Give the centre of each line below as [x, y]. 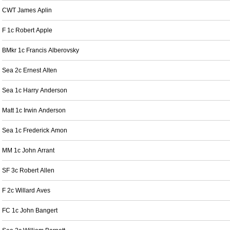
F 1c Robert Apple [27, 30]
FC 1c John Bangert [30, 210]
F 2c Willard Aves [26, 190]
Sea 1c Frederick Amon [35, 130]
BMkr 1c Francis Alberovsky [41, 50]
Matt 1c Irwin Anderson [34, 110]
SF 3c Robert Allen [28, 170]
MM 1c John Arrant [28, 150]
